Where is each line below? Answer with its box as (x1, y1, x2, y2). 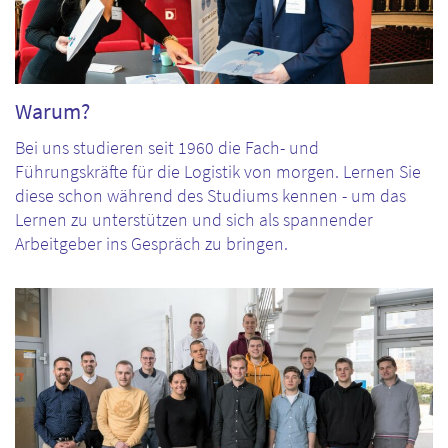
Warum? (15, 98, 90, 125)
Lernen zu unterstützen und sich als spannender (15, 209, 373, 231)
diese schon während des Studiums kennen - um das (15, 185, 406, 207)
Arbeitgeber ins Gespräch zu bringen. (15, 233, 288, 255)
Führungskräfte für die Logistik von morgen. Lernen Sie (15, 161, 421, 183)
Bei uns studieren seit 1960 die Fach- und (15, 137, 319, 159)
